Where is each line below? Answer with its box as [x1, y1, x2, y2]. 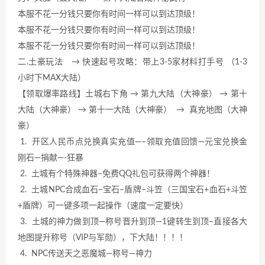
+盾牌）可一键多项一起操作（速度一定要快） [18, 201, 188, 210]
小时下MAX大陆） [18, 73, 86, 82]
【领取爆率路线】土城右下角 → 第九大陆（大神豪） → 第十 [18, 89, 247, 98]
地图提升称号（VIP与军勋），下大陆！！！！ [18, 233, 188, 242]
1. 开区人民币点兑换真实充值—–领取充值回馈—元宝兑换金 [18, 137, 247, 146]
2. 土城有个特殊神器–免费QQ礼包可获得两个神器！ [18, 169, 215, 178]
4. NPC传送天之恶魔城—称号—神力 [18, 249, 152, 258]
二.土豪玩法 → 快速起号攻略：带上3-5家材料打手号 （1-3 [18, 57, 247, 66]
